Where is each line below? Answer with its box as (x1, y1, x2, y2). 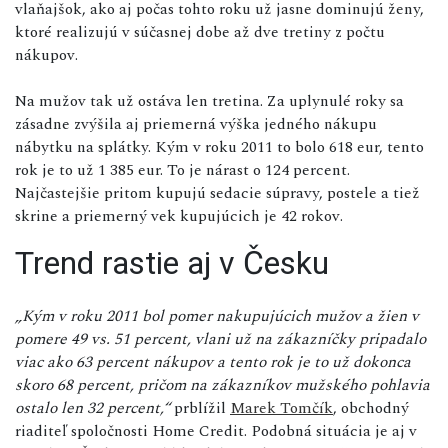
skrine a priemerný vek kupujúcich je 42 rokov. (15, 203, 343, 228)
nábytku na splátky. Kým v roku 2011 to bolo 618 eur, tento (15, 134, 424, 159)
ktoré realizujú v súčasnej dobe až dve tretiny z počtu (15, 19, 385, 44)
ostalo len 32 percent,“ (15, 395, 170, 420)
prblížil (170, 395, 230, 420)
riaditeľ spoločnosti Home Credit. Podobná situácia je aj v (15, 418, 417, 443)
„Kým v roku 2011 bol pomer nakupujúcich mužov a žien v (15, 303, 419, 328)
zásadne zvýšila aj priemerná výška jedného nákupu (15, 111, 377, 136)
